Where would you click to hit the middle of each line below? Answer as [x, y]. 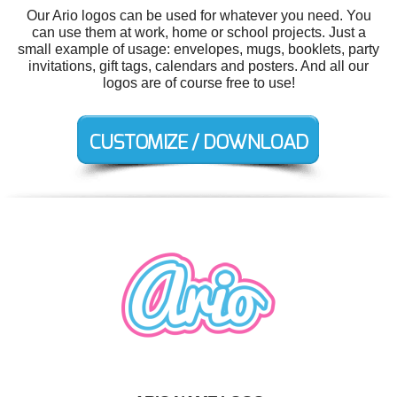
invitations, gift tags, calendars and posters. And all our [198, 66]
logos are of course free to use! [198, 83]
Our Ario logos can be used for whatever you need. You [198, 16]
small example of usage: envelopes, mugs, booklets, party [198, 49]
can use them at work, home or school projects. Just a [198, 32]
